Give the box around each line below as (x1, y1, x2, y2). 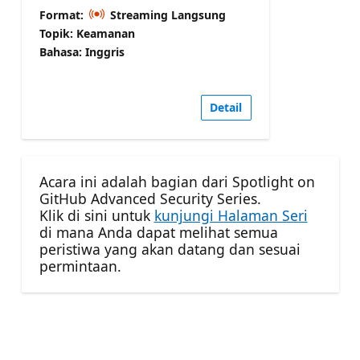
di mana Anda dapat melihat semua (39, 223, 278, 243)
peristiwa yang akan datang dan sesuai (39, 239, 301, 260)
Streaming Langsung (107, 6, 226, 22)
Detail (210, 100, 242, 116)
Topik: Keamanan (39, 25, 135, 41)
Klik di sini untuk (39, 206, 154, 226)
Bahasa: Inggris (39, 43, 125, 59)
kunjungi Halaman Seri (153, 206, 308, 226)
